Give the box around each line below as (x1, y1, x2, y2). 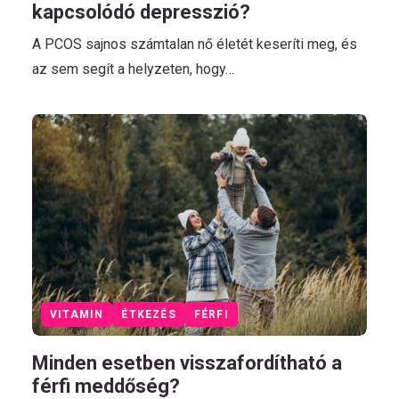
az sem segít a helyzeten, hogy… (32, 60, 234, 77)
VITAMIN (50, 308, 104, 322)
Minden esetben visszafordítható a (32, 352, 342, 375)
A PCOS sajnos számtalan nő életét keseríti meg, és (32, 35, 357, 53)
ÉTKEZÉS (121, 308, 176, 322)
